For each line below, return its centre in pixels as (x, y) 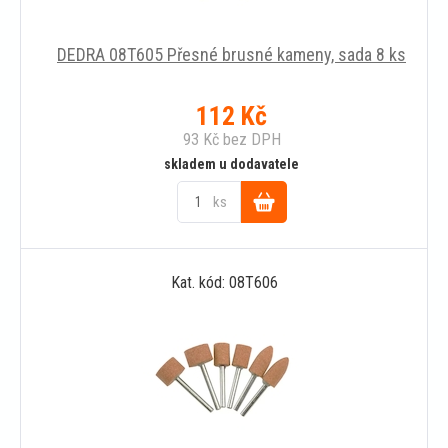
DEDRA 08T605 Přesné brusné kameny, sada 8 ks (231, 54)
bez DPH (249, 139)
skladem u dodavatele (231, 163)
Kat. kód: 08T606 (224, 282)
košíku (263, 285)
